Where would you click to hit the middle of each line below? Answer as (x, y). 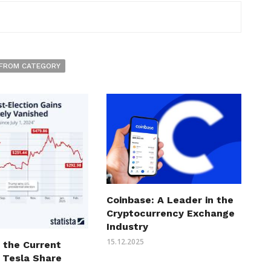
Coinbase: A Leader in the (170, 200)
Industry (127, 226)
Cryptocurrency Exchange (170, 213)
